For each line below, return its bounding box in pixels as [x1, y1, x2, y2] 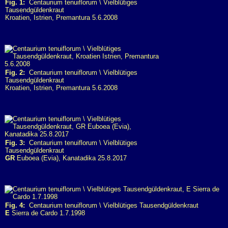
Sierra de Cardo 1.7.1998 [10, 209, 85, 217]
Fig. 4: [5, 202, 25, 209]
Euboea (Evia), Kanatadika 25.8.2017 [15, 154, 127, 162]
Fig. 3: [5, 139, 25, 147]
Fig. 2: [5, 69, 25, 76]
